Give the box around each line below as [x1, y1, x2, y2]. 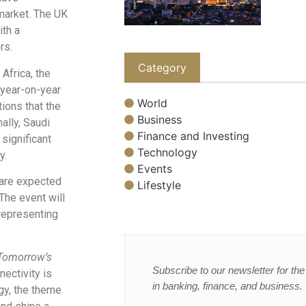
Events [137, 161, 172, 176]
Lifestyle [137, 178, 181, 192]
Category [138, 61, 186, 75]
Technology [137, 145, 197, 159]
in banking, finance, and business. [152, 279, 303, 292]
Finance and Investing [137, 128, 249, 143]
